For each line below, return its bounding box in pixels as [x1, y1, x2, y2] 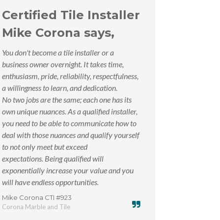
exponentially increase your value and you [2, 165, 134, 175]
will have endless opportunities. [2, 177, 99, 187]
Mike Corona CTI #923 [2, 193, 72, 201]
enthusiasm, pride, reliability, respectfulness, [2, 71, 139, 81]
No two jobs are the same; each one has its [2, 95, 132, 104]
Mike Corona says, [2, 26, 115, 40]
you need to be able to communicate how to [2, 118, 137, 128]
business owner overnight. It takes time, [2, 59, 124, 69]
